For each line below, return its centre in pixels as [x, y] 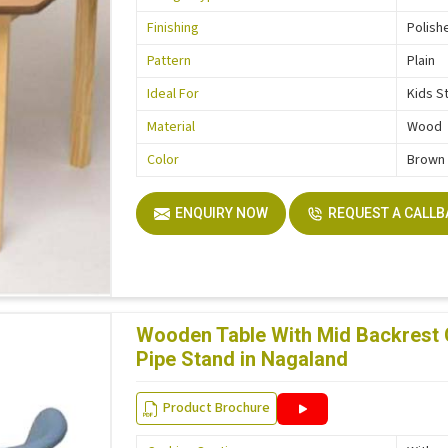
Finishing [173, 28]
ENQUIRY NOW [222, 213]
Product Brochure [217, 408]
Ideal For [173, 94]
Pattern [169, 61]
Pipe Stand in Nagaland [242, 359]
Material [171, 127]
